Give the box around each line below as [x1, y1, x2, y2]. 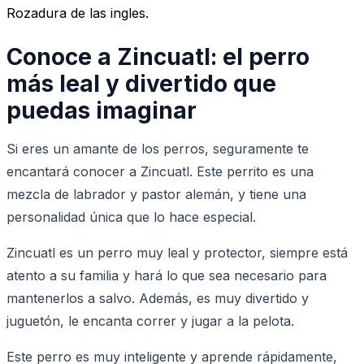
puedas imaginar [6, 96, 197, 124]
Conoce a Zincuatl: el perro [6, 42, 310, 71]
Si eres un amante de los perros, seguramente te [6, 140, 309, 157]
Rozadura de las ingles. [6, 4, 149, 21]
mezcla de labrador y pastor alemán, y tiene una [6, 185, 306, 202]
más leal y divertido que [6, 69, 276, 97]
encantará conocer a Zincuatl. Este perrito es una [6, 162, 314, 180]
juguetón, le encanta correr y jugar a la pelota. [6, 312, 294, 329]
